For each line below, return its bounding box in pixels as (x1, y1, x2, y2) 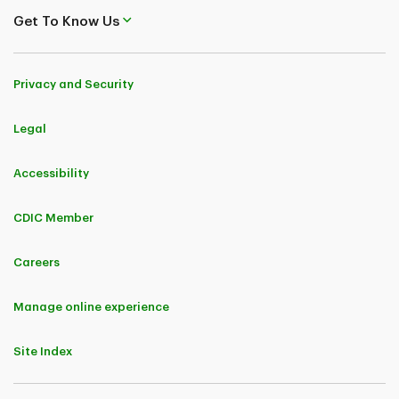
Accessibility (13, 167, 89, 179)
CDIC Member (13, 212, 94, 224)
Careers (13, 256, 60, 268)
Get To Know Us (13, 14, 119, 28)
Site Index (13, 346, 72, 357)
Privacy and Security (13, 78, 134, 90)
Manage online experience (13, 301, 169, 313)
